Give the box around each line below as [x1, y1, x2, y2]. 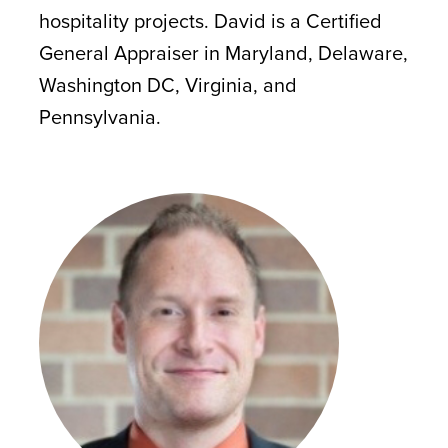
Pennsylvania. [38, 101, 161, 132]
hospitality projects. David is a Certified [38, 5, 382, 36]
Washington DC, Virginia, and [38, 69, 297, 100]
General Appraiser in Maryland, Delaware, [38, 37, 408, 68]
